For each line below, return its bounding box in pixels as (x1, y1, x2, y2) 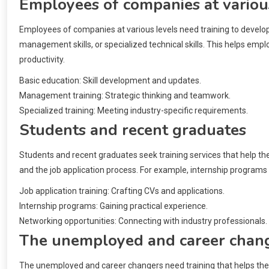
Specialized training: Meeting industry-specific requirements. (19, 105, 248, 115)
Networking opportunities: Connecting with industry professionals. (19, 216, 267, 226)
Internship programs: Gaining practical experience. (19, 201, 208, 211)
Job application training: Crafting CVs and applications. (19, 186, 225, 196)
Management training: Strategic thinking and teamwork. (19, 90, 231, 100)
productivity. (19, 54, 65, 64)
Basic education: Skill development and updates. (19, 75, 201, 85)
